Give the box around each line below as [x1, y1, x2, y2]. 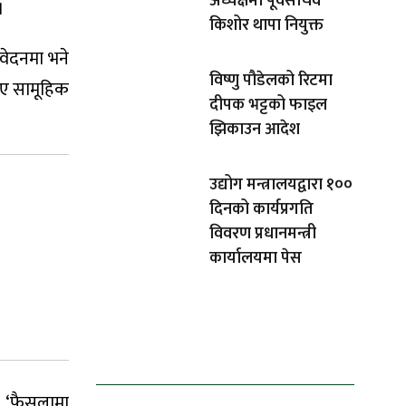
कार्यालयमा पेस [209, 245, 302, 273]
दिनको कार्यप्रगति [209, 196, 314, 224]
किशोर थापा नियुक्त [209, 12, 324, 40]
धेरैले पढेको [96, 333, 236, 387]
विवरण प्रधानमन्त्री [209, 220, 316, 248]
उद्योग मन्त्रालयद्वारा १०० [209, 171, 353, 199]
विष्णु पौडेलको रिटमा [209, 67, 333, 95]
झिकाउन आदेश [209, 116, 300, 144]
